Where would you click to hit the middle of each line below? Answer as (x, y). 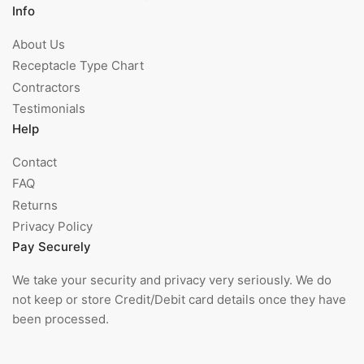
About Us (39, 44)
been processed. (61, 318)
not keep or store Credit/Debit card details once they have (179, 299)
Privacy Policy (52, 227)
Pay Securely (52, 246)
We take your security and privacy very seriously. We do (172, 279)
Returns (35, 205)
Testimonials (49, 109)
